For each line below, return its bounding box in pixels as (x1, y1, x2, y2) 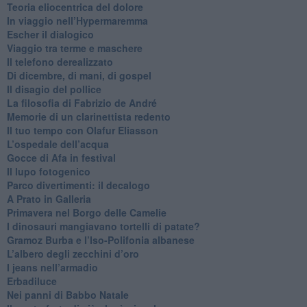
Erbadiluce (6, 273, 57, 288)
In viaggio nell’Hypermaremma (6, 13, 148, 27)
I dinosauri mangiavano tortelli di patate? (6, 219, 200, 233)
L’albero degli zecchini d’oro (6, 246, 139, 260)
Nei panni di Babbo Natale (6, 287, 129, 302)
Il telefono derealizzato (6, 54, 113, 69)
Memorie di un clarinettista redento (6, 109, 171, 123)
